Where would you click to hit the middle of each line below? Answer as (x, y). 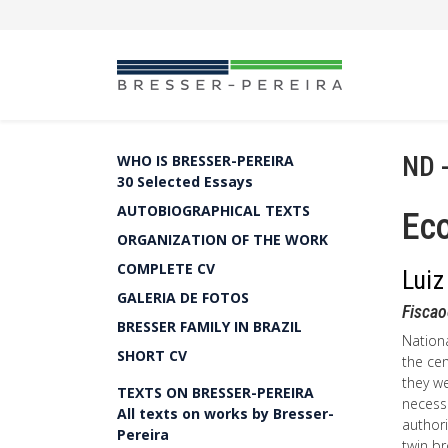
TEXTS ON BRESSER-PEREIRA (215, 392)
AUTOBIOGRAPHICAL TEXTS (213, 210)
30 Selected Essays (185, 181)
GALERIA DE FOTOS (183, 297)
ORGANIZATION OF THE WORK (222, 239)
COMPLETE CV (166, 268)
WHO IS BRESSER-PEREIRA (205, 160)
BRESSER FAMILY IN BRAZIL (209, 326)
